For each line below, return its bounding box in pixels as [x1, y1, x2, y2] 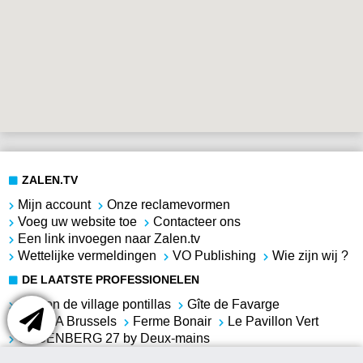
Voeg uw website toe [18, 212, 138, 230]
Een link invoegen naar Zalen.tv [18, 229, 201, 247]
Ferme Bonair [133, 313, 212, 331]
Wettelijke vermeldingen [18, 246, 157, 264]
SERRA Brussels [18, 313, 117, 331]
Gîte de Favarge [187, 296, 280, 314]
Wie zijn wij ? [272, 246, 349, 264]
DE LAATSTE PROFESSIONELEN [22, 273, 200, 287]
